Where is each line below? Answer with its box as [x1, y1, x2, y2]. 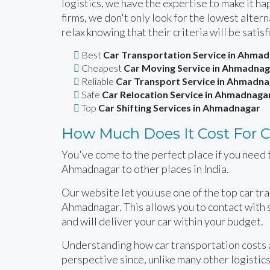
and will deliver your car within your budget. [61, 214, 263, 228]
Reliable [80, 75, 116, 87]
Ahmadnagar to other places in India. [61, 162, 229, 175]
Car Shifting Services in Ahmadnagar [98, 101, 260, 113]
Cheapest [80, 61, 124, 74]
